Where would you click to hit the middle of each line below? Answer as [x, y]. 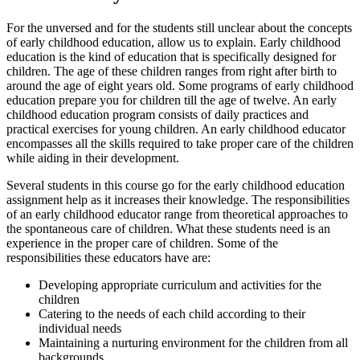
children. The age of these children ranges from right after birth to [172, 72]
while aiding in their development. [93, 158]
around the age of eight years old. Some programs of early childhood [180, 86]
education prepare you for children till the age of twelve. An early [172, 100]
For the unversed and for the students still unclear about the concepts [179, 28]
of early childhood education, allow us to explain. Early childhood [174, 43]
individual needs [80, 329]
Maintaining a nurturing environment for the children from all [193, 343]
